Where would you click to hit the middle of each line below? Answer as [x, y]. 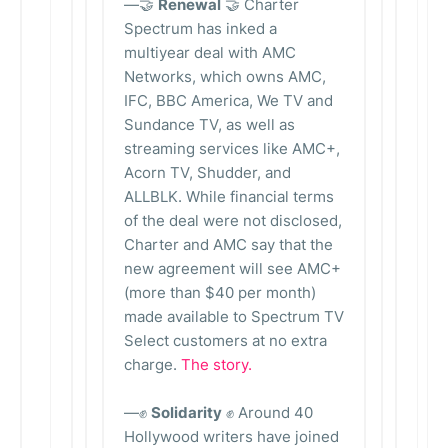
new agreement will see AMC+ [232, 268]
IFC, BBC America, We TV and [228, 100]
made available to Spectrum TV [234, 316]
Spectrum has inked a [200, 28]
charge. [152, 364]
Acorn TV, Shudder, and [207, 172]
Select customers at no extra [225, 340]
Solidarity [186, 412]
